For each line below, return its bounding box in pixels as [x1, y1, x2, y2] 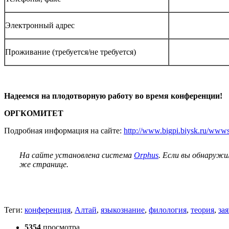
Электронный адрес [5, 20, 75, 30]
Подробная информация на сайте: [4, 126, 124, 135]
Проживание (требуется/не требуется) [5, 47, 136, 56]
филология [149, 205, 187, 214]
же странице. [19, 159, 68, 169]
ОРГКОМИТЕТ [4, 108, 63, 118]
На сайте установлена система [19, 150, 134, 159]
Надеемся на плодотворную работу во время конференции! [4, 91, 222, 100]
